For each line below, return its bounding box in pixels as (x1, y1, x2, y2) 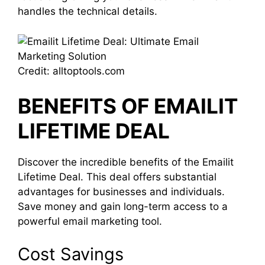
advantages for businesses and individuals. (18, 186, 225, 198)
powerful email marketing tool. (18, 215, 162, 227)
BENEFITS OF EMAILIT (18, 93, 238, 118)
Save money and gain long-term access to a (18, 201, 228, 212)
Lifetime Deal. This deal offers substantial (18, 171, 216, 183)
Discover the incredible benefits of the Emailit (18, 156, 234, 168)
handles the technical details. (18, 5, 157, 17)
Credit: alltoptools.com (18, 64, 125, 77)
